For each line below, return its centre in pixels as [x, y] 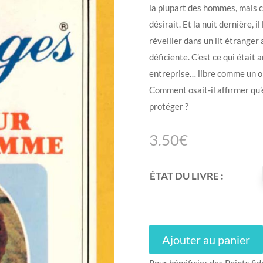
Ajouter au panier [206, 239]
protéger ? [168, 106]
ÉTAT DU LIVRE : [186, 176]
